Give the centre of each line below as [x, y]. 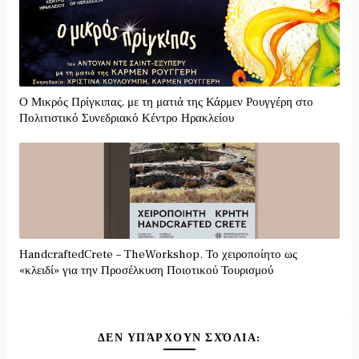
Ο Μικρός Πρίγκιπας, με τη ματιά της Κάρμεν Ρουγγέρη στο [166, 103]
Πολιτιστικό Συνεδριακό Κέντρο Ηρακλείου [126, 119]
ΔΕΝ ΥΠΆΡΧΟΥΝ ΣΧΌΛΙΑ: [179, 339]
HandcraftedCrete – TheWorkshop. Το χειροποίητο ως [158, 255]
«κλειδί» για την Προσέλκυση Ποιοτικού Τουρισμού [146, 271]
